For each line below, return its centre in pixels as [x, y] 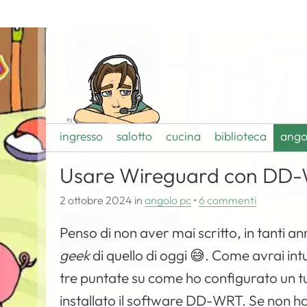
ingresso [82, 136]
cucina [184, 136]
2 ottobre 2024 [96, 200]
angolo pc [168, 200]
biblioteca [241, 136]
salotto [135, 136]
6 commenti [228, 200]
